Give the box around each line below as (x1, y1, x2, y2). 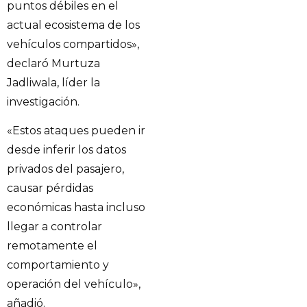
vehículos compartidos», (7, 37, 139, 51)
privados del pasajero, (7, 162, 124, 176)
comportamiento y (7, 258, 109, 272)
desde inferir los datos (7, 143, 126, 157)
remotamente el (7, 239, 97, 253)
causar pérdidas (7, 182, 93, 195)
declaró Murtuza (7, 56, 100, 70)
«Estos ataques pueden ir (7, 124, 145, 138)
